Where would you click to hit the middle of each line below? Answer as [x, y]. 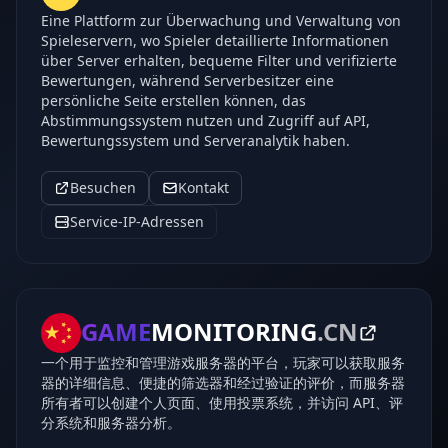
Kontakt [203, 187]
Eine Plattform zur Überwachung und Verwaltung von [221, 20]
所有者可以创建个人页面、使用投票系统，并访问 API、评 [222, 402]
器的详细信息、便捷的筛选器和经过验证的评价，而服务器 [223, 382]
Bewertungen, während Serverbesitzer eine [187, 80]
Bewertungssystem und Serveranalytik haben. [195, 140]
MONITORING [234, 331]
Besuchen [103, 187]
